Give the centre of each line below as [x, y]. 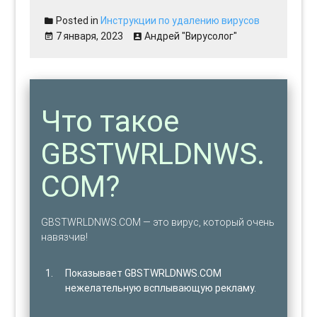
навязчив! [65, 237]
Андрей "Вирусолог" [191, 36]
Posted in [77, 20]
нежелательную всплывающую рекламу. [161, 288]
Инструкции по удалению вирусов [180, 20]
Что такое [110, 121]
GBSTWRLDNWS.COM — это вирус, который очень [158, 222]
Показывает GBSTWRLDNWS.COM [144, 273]
